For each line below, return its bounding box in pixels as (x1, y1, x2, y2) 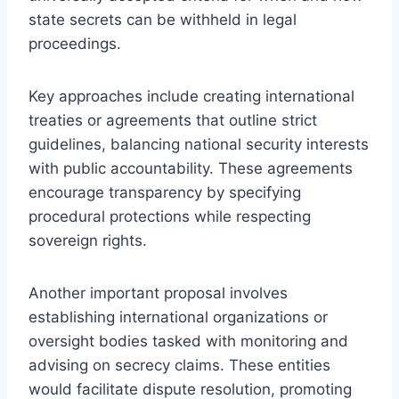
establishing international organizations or (28, 307, 328, 326)
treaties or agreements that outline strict (28, 110, 317, 129)
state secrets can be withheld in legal (28, 10, 297, 28)
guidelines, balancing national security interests (28, 134, 369, 153)
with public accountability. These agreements (28, 159, 353, 177)
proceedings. (28, 34, 121, 53)
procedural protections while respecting (28, 207, 311, 225)
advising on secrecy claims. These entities (28, 355, 330, 374)
